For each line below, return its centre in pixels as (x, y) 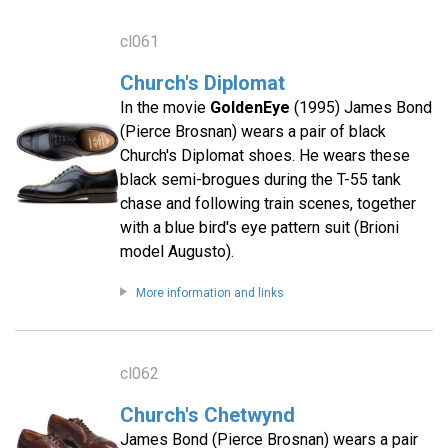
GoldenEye (249, 108)
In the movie (164, 108)
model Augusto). (176, 252)
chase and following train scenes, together (267, 204)
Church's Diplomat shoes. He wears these (264, 156)
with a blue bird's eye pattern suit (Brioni (259, 228)
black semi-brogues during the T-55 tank (260, 180)
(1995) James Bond (360, 108)
